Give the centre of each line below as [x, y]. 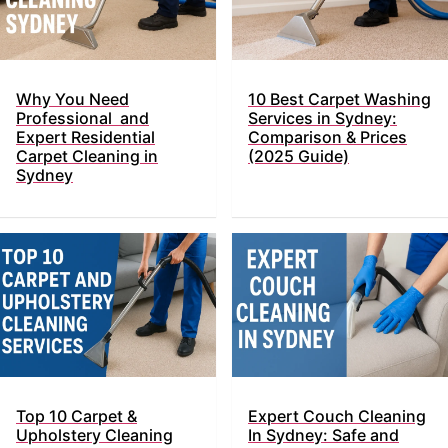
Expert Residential [85, 137]
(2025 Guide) [298, 156]
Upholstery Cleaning [94, 435]
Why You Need [72, 99]
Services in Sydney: [322, 118]
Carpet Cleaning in [87, 156]
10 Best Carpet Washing [339, 99]
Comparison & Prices [327, 137]
